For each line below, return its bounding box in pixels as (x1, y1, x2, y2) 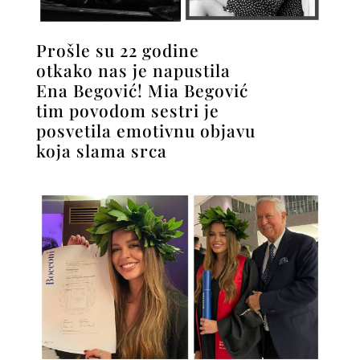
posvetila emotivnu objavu (35, 118, 256, 141)
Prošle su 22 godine (35, 38, 199, 61)
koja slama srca (35, 138, 167, 162)
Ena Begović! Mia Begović (35, 78, 248, 101)
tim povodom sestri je (35, 98, 219, 121)
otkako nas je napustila (35, 58, 231, 81)
